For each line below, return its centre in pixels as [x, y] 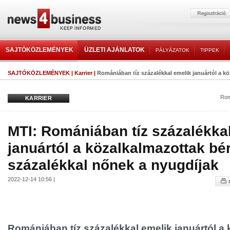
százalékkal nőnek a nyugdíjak [113, 165]
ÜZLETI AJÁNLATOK [114, 50]
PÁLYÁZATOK [172, 50]
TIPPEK [210, 50]
